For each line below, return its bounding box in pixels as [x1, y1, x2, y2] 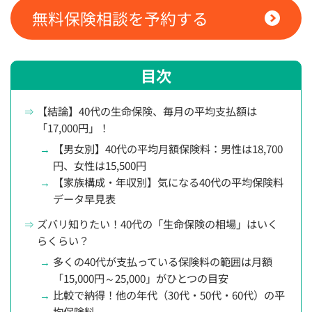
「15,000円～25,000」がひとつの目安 [53, 270, 228, 286]
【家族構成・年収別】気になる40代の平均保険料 [53, 174, 283, 190]
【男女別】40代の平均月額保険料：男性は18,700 [53, 141, 283, 157]
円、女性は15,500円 [53, 157, 146, 173]
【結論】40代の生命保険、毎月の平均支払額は [37, 103, 258, 119]
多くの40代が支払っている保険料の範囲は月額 [53, 253, 272, 270]
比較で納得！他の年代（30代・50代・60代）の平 [53, 287, 285, 303]
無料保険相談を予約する [31, 6, 208, 30]
